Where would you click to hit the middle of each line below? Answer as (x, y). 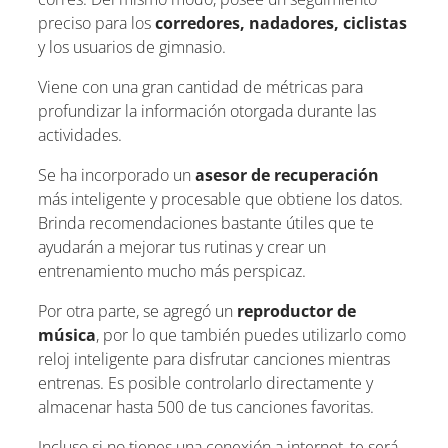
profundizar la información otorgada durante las (207, 110)
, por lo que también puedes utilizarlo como (251, 334)
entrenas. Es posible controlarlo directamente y (205, 382)
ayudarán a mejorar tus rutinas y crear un (182, 246)
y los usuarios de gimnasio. (132, 46)
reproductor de (296, 310)
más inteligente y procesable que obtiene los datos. (220, 198)
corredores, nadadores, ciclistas (281, 22)
